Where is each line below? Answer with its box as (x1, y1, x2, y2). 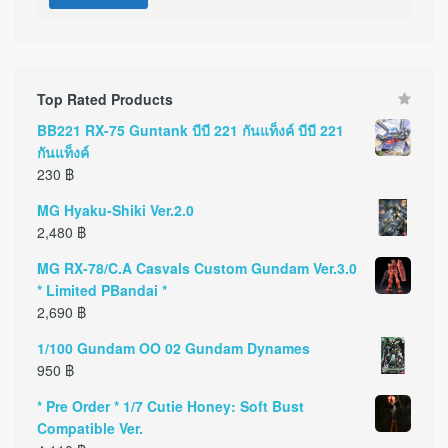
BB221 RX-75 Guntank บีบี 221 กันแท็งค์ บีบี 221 (36, 120, 344, 141)
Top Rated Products (36, 89, 173, 110)
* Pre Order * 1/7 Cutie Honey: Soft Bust (36, 396, 304, 417)
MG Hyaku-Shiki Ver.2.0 (36, 200, 194, 221)
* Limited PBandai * (36, 280, 167, 301)
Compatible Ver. (36, 418, 143, 439)
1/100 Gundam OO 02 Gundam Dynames (36, 338, 310, 359)
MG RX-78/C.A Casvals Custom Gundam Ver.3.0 (36, 258, 357, 279)
